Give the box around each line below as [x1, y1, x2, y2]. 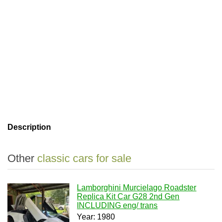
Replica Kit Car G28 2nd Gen [77, 192, 180, 201]
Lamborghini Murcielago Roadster [77, 183, 197, 192]
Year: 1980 [77, 213, 115, 221]
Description [7, 123, 51, 131]
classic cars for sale [37, 152, 131, 165]
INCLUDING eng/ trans [77, 201, 158, 210]
